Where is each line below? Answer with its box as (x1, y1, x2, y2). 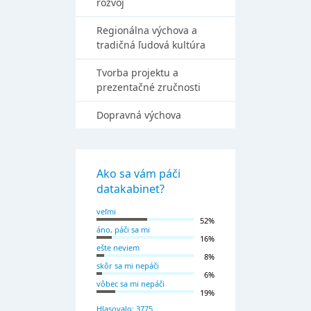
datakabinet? (96, 181, 165, 196)
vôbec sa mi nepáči (96, 278, 165, 289)
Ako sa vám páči (96, 166, 180, 181)
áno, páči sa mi (96, 224, 150, 235)
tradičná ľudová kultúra (96, 38, 205, 51)
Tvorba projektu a (96, 66, 178, 79)
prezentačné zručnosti (96, 81, 201, 94)
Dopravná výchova (96, 108, 181, 121)
